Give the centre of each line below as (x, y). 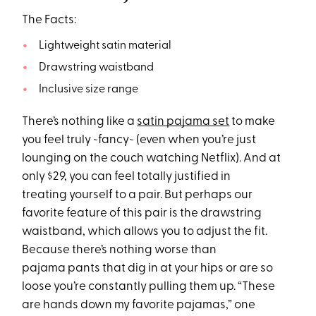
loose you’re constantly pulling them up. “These (149, 287)
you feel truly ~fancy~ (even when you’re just (139, 140)
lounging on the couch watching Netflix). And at (152, 159)
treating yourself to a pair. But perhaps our (138, 195)
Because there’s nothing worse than (120, 250)
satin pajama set (183, 122)
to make (253, 122)
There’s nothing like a (80, 122)
